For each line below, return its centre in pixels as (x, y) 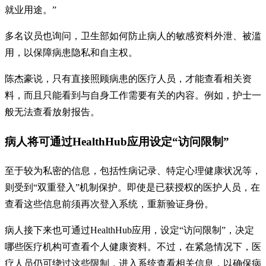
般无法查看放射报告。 (52, 112)
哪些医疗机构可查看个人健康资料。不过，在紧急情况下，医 (133, 246)
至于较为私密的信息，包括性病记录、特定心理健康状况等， (133, 170)
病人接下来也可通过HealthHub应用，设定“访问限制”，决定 (129, 230)
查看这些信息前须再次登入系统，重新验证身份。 (109, 204)
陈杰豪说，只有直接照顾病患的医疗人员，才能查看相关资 (128, 79)
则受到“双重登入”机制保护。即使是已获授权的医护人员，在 (132, 187)
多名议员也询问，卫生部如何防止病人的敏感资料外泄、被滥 (133, 36)
